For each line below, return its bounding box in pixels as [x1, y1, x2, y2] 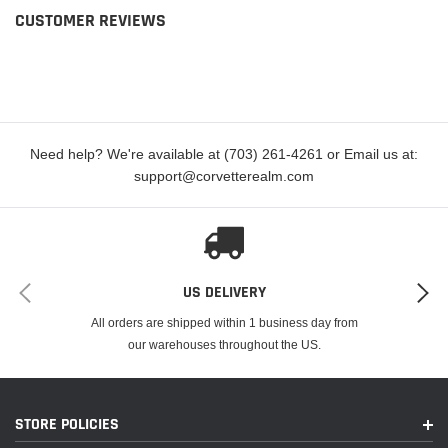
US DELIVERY [182, 282, 266, 303]
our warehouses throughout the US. [127, 337, 321, 352]
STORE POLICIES [15, 414, 119, 435]
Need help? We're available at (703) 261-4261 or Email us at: [30, 146, 418, 162]
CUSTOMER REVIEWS [15, 9, 166, 32]
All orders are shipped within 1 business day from [90, 315, 358, 330]
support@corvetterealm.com [134, 168, 314, 184]
